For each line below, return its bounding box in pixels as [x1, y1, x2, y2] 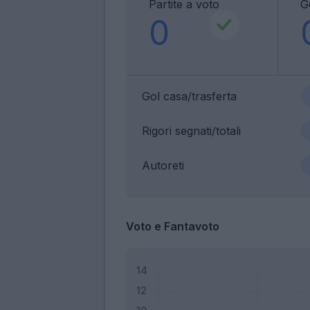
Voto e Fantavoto [126, 219, 219, 233]
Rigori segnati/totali [142, 123, 241, 138]
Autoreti [142, 158, 184, 172]
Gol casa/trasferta [142, 89, 237, 103]
